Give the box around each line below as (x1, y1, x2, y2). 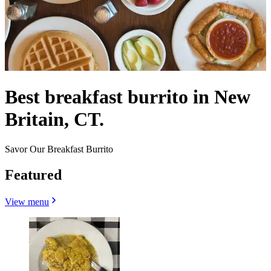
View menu (5, 196, 49, 207)
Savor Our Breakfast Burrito (5, 143, 113, 154)
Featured (5, 166, 62, 183)
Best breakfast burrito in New (5, 86, 250, 108)
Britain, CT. (5, 108, 104, 131)
